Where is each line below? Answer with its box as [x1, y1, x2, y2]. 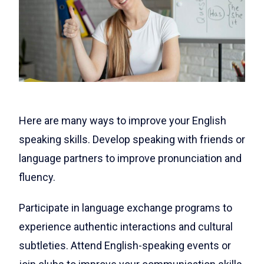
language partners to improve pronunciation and [19, 151, 242, 164]
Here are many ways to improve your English [19, 114, 226, 127]
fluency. [19, 170, 58, 183]
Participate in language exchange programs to [19, 201, 232, 214]
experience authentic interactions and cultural [19, 220, 233, 233]
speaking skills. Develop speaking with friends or [19, 133, 245, 146]
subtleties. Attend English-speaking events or [19, 239, 231, 252]
